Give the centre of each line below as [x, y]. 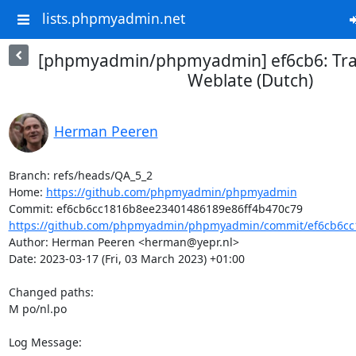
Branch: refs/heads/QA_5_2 [80, 175]
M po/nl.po [37, 309]
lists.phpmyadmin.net [113, 19]
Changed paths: [52, 292]
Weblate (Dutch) [250, 80]
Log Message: [45, 342]
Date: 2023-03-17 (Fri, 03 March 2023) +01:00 [126, 259]
